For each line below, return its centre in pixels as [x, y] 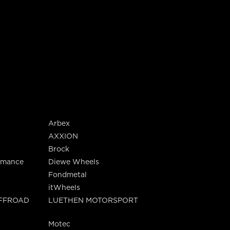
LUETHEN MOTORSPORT [93, 200]
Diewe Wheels [74, 162]
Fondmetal [68, 175]
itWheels [64, 187]
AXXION [63, 136]
